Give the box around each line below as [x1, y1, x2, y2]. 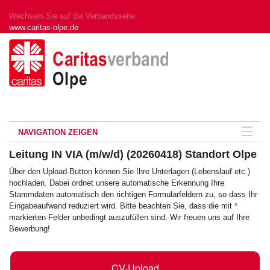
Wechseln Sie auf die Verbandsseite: [9, 11, 137, 20]
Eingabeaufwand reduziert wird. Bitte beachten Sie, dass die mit [9, 201, 234, 210]
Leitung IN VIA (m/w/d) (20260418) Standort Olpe [9, 148, 257, 160]
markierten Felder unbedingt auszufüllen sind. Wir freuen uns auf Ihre [9, 213, 250, 222]
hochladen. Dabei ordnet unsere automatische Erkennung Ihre [9, 178, 224, 187]
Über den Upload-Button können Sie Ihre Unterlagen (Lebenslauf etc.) [9, 167, 250, 176]
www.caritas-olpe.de [9, 23, 78, 32]
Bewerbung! [9, 224, 50, 233]
